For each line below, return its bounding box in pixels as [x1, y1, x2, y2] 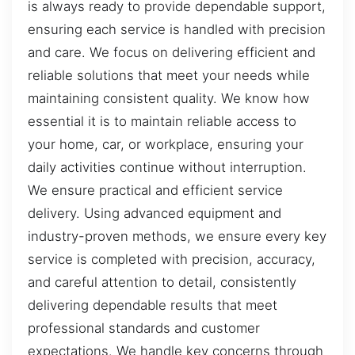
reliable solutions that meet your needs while [28, 67, 310, 84]
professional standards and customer [28, 320, 260, 337]
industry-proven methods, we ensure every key [28, 228, 326, 245]
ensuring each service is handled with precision [28, 21, 326, 38]
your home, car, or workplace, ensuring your [28, 136, 303, 153]
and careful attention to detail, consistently [28, 274, 296, 291]
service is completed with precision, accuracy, [28, 251, 315, 268]
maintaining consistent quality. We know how [28, 90, 310, 107]
